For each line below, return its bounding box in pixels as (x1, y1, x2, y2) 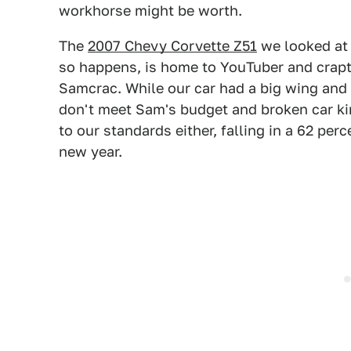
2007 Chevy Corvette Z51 (88, 38, 257, 54)
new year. (59, 143, 122, 160)
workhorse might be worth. (59, 2, 242, 19)
